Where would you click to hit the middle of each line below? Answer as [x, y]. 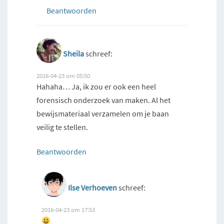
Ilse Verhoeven [92, 188]
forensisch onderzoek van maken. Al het [103, 100]
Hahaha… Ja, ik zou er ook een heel [96, 87]
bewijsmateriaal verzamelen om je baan [103, 114]
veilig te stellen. [62, 127]
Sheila [73, 54]
